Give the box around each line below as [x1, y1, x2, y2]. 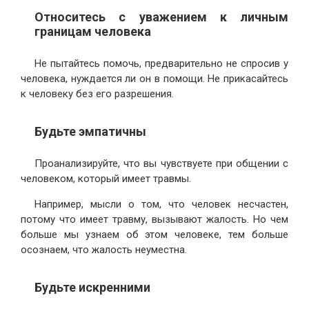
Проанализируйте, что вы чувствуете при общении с [34, 157, 288, 170]
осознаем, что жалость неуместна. [21, 243, 187, 257]
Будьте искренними [34, 280, 150, 295]
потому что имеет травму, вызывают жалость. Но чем [21, 213, 288, 226]
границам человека [34, 24, 151, 39]
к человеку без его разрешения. [21, 88, 174, 101]
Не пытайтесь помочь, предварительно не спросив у [34, 57, 288, 70]
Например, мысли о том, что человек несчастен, [34, 198, 288, 211]
